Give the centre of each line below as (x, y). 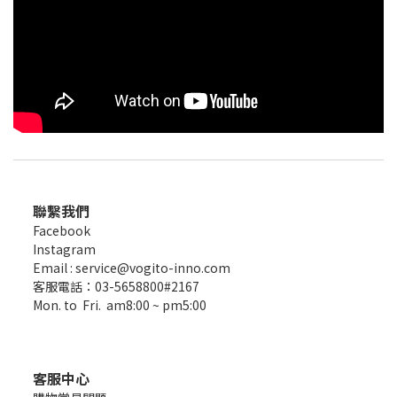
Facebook (62, 231)
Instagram (64, 249)
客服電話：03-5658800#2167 (116, 287)
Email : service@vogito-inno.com (132, 268)
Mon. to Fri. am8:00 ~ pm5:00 (120, 305)
